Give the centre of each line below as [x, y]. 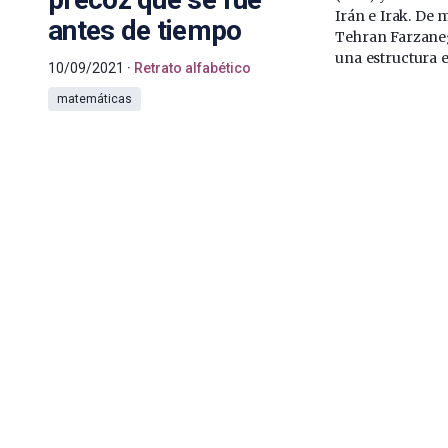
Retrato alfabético [192, 67]
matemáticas [94, 98]
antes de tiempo [145, 30]
